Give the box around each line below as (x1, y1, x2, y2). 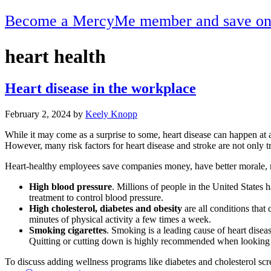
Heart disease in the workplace (5, 80, 196, 97)
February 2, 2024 (5, 109, 71, 120)
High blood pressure (29, 181, 112, 192)
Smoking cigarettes (29, 225, 106, 236)
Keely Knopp (85, 109, 137, 120)
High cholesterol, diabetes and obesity (29, 203, 182, 214)
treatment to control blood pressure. (29, 192, 163, 203)
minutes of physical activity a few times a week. (29, 214, 211, 225)
